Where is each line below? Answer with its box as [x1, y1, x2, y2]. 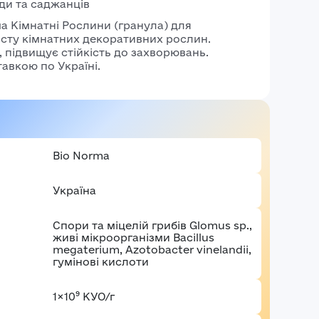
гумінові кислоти [52, 256, 149, 268]
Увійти [139, 57, 180, 71]
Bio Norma [52, 150, 110, 162]
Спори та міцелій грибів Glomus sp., [52, 219, 252, 231]
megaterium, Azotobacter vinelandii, [52, 244, 251, 256]
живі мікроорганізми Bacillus [52, 231, 214, 244]
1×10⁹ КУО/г [52, 291, 115, 303]
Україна [52, 184, 96, 197]
